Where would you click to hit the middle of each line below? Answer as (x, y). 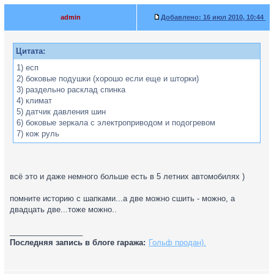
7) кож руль (38, 134)
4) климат (34, 101)
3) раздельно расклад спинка (71, 90)
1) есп (28, 68)
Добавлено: (181, 17)
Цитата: (31, 51)
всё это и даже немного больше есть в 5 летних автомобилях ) (127, 176)
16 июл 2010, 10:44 (233, 17)
